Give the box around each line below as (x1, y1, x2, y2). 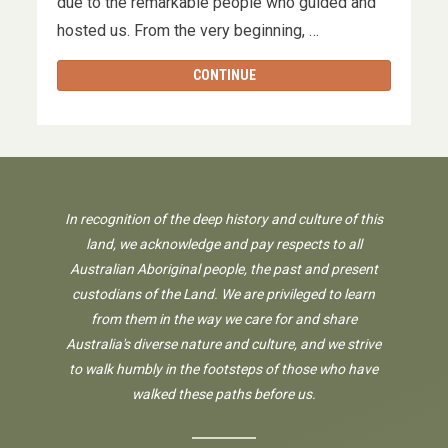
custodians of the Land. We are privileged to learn (72, 286, 376, 302)
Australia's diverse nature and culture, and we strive (66, 336, 382, 352)
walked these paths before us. (131, 386, 316, 402)
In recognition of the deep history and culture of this (64, 211, 383, 227)
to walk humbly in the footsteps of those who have (69, 361, 379, 377)
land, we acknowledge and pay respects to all (85, 236, 362, 252)
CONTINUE (192, 67, 256, 83)
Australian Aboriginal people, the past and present (69, 261, 378, 277)
